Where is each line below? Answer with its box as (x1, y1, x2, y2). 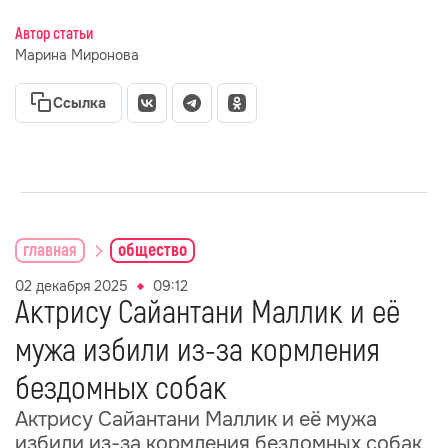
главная (23, 238, 77, 262)
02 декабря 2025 (15, 277, 128, 295)
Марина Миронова (15, 46, 139, 64)
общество (118, 238, 187, 262)
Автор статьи (15, 24, 93, 44)
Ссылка (53, 94, 106, 112)
